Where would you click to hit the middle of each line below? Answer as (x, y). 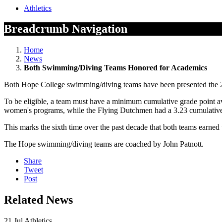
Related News (38, 200)
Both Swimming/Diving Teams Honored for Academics (115, 68)
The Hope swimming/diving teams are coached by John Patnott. (105, 144)
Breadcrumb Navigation (66, 29)
